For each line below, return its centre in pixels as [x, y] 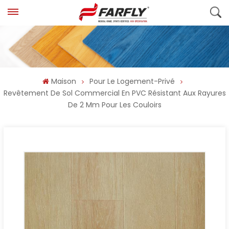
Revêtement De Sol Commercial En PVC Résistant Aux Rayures [114, 93]
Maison [63, 82]
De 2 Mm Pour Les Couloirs [114, 105]
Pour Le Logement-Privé [132, 82]
